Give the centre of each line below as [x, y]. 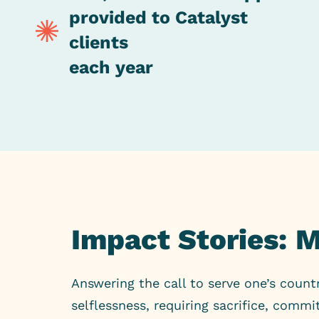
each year [111, 67]
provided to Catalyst [158, 17]
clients [99, 42]
